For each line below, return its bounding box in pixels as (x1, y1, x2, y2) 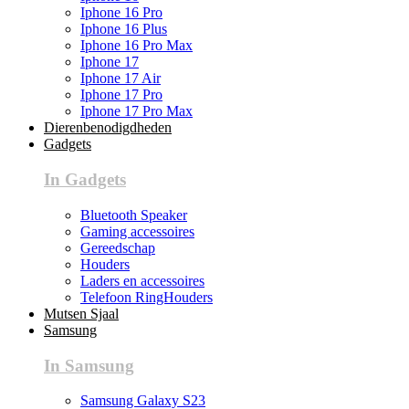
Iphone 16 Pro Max (80, 37, 193, 54)
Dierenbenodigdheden (44, 120, 172, 136)
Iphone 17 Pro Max (80, 103, 193, 120)
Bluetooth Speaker (80, 206, 187, 223)
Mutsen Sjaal (44, 305, 119, 321)
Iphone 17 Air (80, 70, 161, 87)
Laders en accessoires (80, 272, 204, 288)
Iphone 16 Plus (80, 21, 167, 37)
